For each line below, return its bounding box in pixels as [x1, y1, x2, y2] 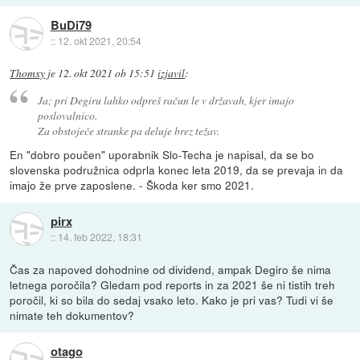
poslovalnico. [37, 107, 97, 123]
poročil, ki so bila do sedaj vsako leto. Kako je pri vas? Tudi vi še [10, 291, 334, 308]
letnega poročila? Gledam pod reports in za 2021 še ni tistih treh [10, 276, 336, 292]
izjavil [157, 66, 186, 81]
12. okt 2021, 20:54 [57, 34, 141, 48]
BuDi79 [50, 16, 92, 35]
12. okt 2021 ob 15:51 [58, 66, 156, 81]
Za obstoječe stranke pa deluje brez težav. [37, 122, 219, 138]
